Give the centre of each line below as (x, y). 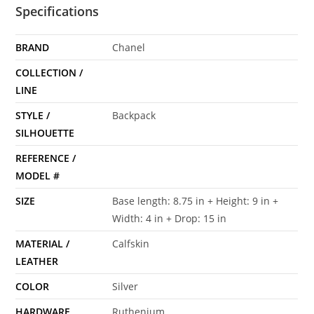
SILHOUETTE (45, 133)
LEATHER (37, 261)
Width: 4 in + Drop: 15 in (170, 219)
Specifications (57, 12)
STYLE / (33, 116)
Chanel (129, 48)
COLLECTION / (49, 73)
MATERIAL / (43, 244)
